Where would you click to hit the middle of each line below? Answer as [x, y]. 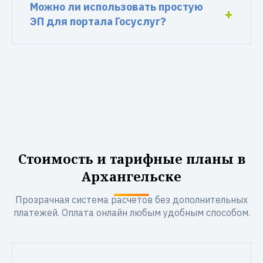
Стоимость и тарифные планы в [131, 159]
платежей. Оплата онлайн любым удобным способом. [131, 213]
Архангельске [131, 176]
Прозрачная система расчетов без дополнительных [131, 200]
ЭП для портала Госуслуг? [98, 21]
